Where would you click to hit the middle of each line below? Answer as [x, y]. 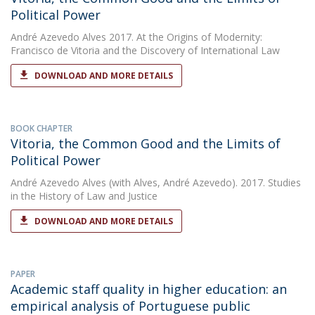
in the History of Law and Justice [84, 196]
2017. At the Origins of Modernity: [184, 37]
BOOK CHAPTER [41, 128]
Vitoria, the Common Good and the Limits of [146, 143]
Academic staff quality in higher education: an [149, 289]
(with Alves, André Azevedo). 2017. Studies [204, 182]
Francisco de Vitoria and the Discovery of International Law [145, 50]
